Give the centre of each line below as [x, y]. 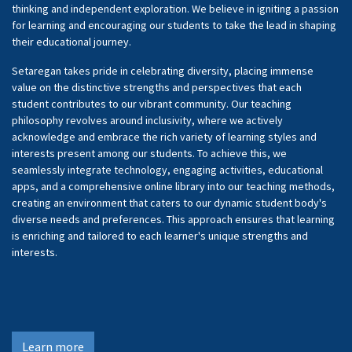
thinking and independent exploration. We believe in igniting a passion [175, 9]
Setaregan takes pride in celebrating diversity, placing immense [163, 71]
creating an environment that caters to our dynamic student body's [169, 203]
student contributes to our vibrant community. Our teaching [152, 104]
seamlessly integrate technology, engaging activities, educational [167, 170]
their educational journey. [71, 42]
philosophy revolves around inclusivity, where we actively [147, 120]
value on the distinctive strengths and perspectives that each [157, 87]
